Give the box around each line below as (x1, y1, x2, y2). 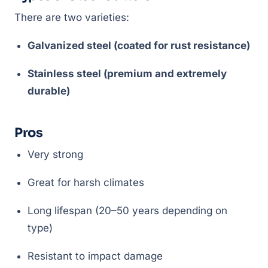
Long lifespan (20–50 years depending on (28, 205, 227, 217)
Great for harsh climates (28, 176, 144, 188)
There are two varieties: (14, 11, 129, 23)
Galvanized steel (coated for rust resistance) (28, 39, 250, 51)
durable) (28, 85, 70, 97)
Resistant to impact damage (28, 250, 163, 262)
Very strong (28, 148, 83, 160)
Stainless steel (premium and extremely (28, 68, 227, 80)
